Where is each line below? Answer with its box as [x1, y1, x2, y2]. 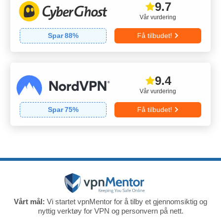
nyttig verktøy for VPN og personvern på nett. [37, 207, 184, 216]
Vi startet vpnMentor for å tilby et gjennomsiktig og [45, 197, 207, 206]
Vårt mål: [14, 197, 45, 206]
